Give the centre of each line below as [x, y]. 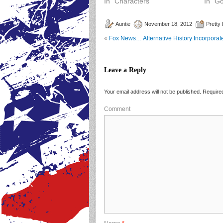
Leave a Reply [125, 70]
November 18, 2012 [168, 24]
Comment [117, 109]
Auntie [123, 24]
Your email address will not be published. [153, 92]
